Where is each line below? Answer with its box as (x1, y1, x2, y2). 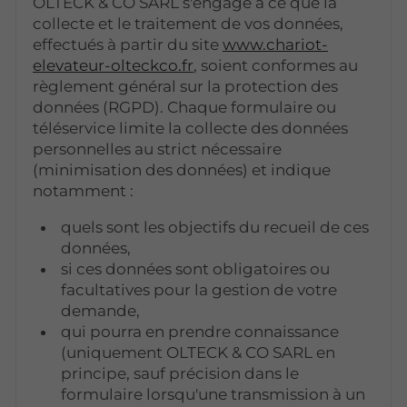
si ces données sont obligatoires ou (61, 259, 331, 278)
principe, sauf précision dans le (61, 363, 300, 382)
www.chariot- (223, 35, 329, 54)
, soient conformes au (194, 55, 359, 74)
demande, (61, 301, 141, 320)
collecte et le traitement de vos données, (33, 14, 344, 33)
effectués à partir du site (33, 35, 223, 54)
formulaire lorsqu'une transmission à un (61, 384, 366, 403)
